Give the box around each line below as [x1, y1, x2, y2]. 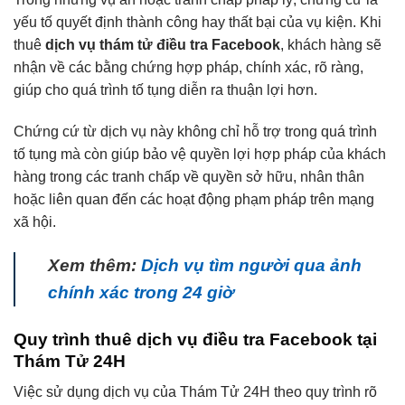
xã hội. [14, 213, 56, 230]
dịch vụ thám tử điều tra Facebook [45, 36, 280, 52]
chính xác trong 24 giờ [48, 282, 234, 302]
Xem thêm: [48, 255, 141, 275]
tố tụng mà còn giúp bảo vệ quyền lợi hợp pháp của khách [14, 146, 386, 162]
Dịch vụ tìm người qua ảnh [141, 255, 362, 275]
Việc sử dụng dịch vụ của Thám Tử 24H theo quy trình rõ [14, 384, 377, 400]
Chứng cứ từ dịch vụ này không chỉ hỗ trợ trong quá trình [14, 123, 377, 139]
